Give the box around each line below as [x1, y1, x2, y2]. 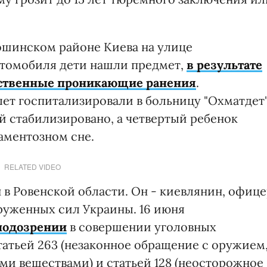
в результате [187, 57, 262, 72]
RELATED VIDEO [4, 161, 61, 172]
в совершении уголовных [67, 219, 216, 234]
